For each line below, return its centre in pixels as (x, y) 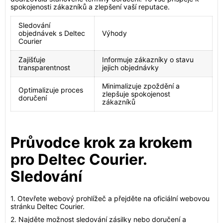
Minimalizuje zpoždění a (141, 86)
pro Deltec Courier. (79, 159)
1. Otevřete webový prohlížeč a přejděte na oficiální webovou (110, 198)
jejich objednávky (130, 67)
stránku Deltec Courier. (48, 206)
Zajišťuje (32, 59)
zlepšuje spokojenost (136, 94)
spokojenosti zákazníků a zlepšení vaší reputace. (90, 7)
